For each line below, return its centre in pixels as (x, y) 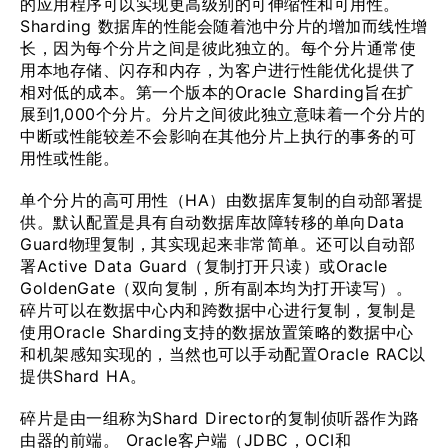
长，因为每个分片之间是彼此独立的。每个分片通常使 (218, 48)
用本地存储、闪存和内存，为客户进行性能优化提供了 (218, 70)
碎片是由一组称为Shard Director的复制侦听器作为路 (220, 418)
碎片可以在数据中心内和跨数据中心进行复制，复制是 (218, 310)
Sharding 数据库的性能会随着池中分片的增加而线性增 (224, 26)
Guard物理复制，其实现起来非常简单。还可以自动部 (217, 244)
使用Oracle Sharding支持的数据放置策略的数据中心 (217, 332)
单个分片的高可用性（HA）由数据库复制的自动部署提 (222, 200)
